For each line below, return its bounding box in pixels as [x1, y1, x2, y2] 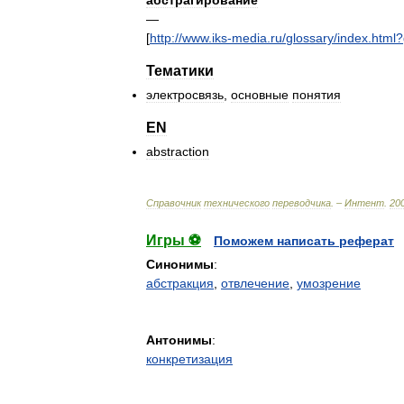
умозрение [297, 276, 361, 290]
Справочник [146, 197, 201, 208]
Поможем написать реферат [214, 234, 394, 248]
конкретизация [146, 352, 233, 366]
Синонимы [146, 257, 214, 271]
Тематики [146, 63, 214, 78]
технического [204, 197, 270, 208]
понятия [292, 87, 341, 102]
